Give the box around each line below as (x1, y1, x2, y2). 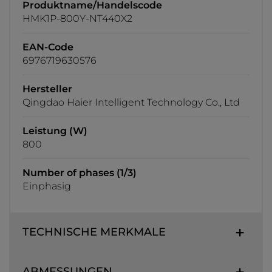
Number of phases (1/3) (22, 167, 137, 179)
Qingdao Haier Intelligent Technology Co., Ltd (22, 97, 240, 109)
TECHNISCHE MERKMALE (22, 225, 166, 239)
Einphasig (22, 180, 71, 192)
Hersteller (22, 83, 72, 95)
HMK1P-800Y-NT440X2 (22, 13, 132, 25)
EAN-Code (22, 41, 73, 53)
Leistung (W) (22, 125, 87, 137)
